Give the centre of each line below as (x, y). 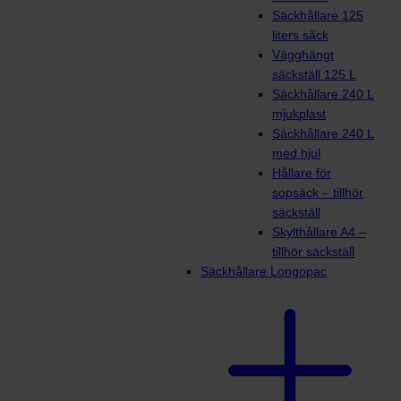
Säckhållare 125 (318, 16)
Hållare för (302, 173)
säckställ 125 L (314, 75)
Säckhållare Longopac (264, 272)
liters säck (300, 35)
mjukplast (299, 114)
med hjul (296, 154)
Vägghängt (303, 55)
